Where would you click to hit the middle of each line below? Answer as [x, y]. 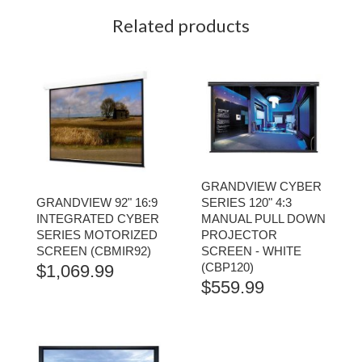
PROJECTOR [239, 235]
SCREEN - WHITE [251, 251]
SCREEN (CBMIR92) [94, 251]
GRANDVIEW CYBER [261, 186]
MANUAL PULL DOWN [263, 219]
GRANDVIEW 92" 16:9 [97, 202]
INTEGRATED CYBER [98, 219]
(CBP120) [227, 267]
